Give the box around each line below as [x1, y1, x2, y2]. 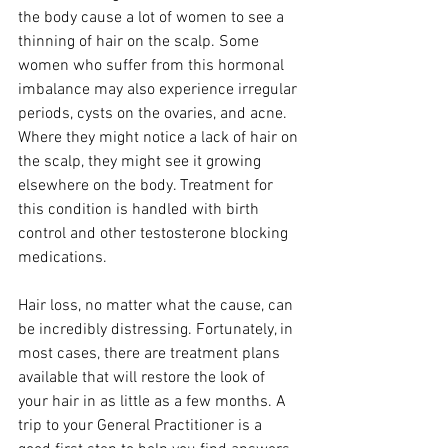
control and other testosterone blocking [18, 224, 292, 245]
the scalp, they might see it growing [18, 152, 265, 173]
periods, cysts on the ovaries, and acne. [18, 104, 291, 125]
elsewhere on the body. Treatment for [18, 176, 277, 197]
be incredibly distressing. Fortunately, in [18, 320, 297, 341]
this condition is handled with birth [18, 200, 263, 221]
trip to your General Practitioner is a [18, 416, 266, 437]
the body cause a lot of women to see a [18, 8, 288, 29]
